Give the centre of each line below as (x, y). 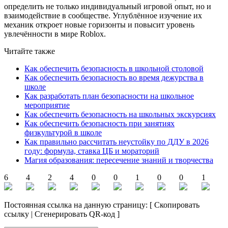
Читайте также (30, 51)
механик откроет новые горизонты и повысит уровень (99, 25)
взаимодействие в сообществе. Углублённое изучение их (103, 16)
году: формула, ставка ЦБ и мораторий (92, 151)
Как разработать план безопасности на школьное (109, 96)
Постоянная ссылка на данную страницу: (77, 205)
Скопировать (177, 205)
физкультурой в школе (63, 133)
